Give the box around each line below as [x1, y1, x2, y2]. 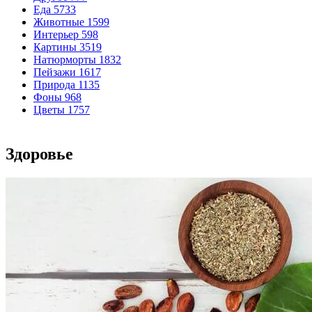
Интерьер [33, 29, 79, 40]
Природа [33, 79, 75, 91]
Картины [33, 41, 77, 53]
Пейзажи [33, 66, 76, 78]
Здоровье [6, 145, 73, 163]
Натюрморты [33, 54, 96, 65]
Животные [33, 16, 84, 28]
